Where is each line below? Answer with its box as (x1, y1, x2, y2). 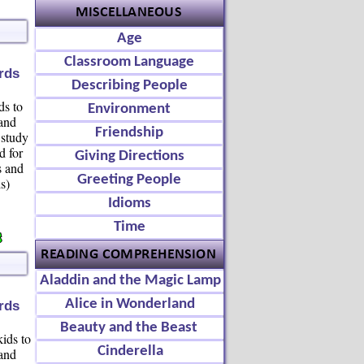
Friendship (95, 125, 163, 141)
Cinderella (97, 344, 163, 359)
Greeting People (77, 172, 181, 188)
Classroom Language (64, 54, 194, 70)
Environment (88, 102, 171, 117)
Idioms (107, 196, 151, 211)
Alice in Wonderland (65, 297, 195, 312)
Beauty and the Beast (59, 320, 201, 336)
